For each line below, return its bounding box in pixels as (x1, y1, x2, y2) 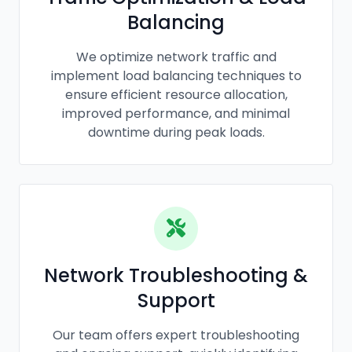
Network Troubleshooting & (44, 262, 308, 288)
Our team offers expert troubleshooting (53, 325, 299, 344)
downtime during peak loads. (87, 123, 265, 141)
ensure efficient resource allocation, (64, 85, 288, 104)
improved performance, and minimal (62, 104, 290, 123)
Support (137, 287, 215, 313)
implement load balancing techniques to (50, 66, 302, 85)
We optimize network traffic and (75, 47, 277, 66)
